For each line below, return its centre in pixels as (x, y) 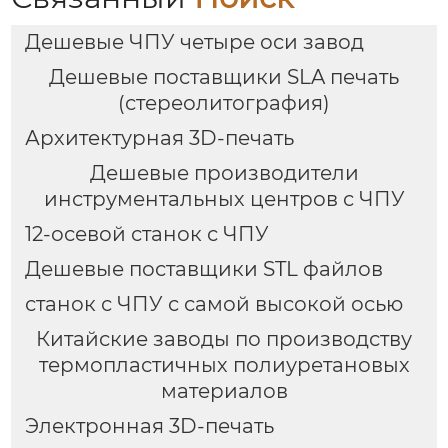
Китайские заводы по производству (224, 338)
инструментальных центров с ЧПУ (224, 199)
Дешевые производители (224, 173)
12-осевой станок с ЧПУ (146, 234)
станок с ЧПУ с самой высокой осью (213, 304)
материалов (224, 390)
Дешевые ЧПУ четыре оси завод (194, 42)
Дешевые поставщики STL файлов (203, 269)
